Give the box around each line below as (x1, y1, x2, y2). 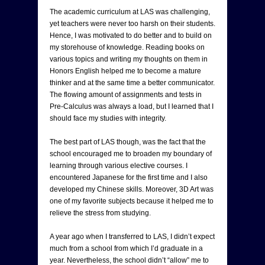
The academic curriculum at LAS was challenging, (50, 7, 210, 16)
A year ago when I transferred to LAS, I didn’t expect (50, 232, 215, 241)
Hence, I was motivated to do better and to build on (50, 31, 212, 40)
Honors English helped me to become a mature (50, 66, 201, 75)
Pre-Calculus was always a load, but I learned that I (50, 102, 214, 111)
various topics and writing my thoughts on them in (50, 54, 208, 63)
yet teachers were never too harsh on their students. (50, 19, 215, 28)
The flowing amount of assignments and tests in (50, 90, 202, 99)
